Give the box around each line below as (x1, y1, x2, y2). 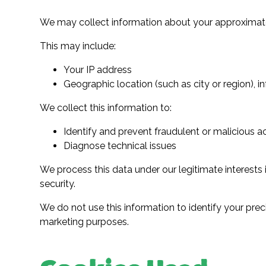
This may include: (40, 40, 116, 52)
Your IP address (64, 64, 132, 75)
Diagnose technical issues (64, 140, 177, 151)
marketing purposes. (40, 216, 129, 227)
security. (40, 178, 76, 189)
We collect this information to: (40, 102, 172, 113)
